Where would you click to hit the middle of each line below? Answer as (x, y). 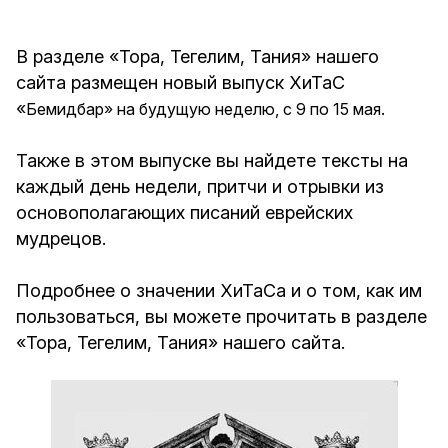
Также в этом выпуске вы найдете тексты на (212, 160)
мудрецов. (61, 238)
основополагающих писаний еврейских (184, 212)
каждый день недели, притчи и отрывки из (200, 186)
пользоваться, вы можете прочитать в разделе (221, 316)
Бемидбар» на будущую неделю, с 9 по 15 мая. (205, 109)
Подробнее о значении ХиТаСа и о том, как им (219, 290)
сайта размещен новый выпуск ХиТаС (180, 82)
